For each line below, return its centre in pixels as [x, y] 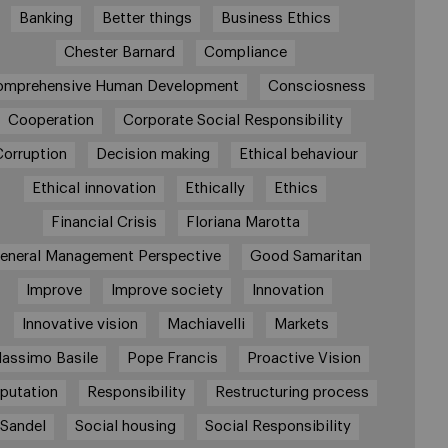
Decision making [152, 154]
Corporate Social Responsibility [232, 120]
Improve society [167, 290]
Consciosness [317, 86]
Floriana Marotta [242, 222]
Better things [147, 18]
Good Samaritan [306, 256]
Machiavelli [205, 324]
